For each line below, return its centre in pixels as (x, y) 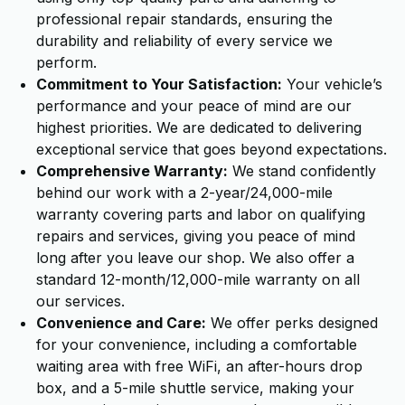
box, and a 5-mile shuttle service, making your (195, 388)
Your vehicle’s (332, 84)
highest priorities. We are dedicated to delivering (199, 127)
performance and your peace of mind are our (194, 106)
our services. (80, 301)
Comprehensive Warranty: (132, 171)
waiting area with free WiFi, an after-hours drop (199, 366)
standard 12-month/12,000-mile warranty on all (198, 279)
